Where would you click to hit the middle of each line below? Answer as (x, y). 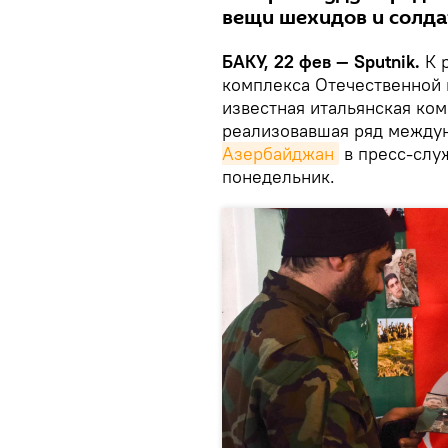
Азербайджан (278, 154)
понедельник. (278, 177)
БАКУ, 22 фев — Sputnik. (321, 62)
